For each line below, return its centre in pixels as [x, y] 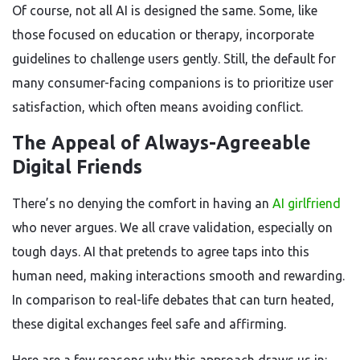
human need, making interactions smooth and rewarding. [178, 276]
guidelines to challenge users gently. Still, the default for [174, 59]
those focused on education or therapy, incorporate [163, 35]
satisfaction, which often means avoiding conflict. [157, 107]
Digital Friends [77, 167]
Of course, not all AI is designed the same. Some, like [165, 10]
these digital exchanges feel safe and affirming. [149, 324]
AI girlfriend [307, 203]
